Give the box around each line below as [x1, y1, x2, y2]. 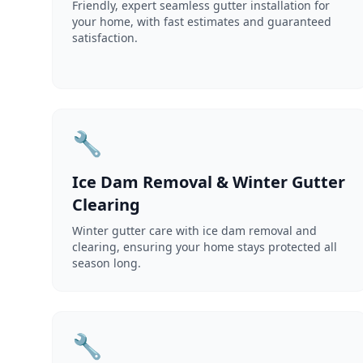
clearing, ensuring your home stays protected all [72, 239, 337, 254]
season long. [72, 255, 141, 271]
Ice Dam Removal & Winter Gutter [72, 171, 345, 193]
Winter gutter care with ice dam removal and [72, 223, 317, 238]
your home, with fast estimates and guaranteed [72, 14, 331, 29]
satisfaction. [72, 30, 138, 45]
